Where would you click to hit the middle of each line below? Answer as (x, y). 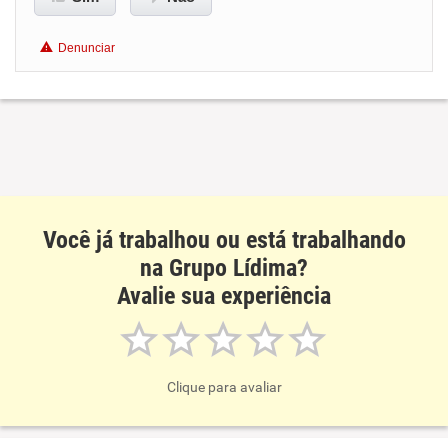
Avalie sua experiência (224, 296)
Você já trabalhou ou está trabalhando (224, 240)
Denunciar (86, 48)
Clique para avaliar (224, 387)
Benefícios (87, 25)
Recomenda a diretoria (149, 107)
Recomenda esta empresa (159, 77)
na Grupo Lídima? (224, 268)
